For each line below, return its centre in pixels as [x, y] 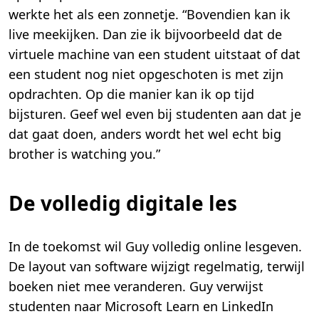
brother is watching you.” [84, 154]
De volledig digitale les [123, 203]
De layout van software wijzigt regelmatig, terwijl [157, 267]
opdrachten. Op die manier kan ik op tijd [131, 94]
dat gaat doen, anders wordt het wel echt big [145, 134]
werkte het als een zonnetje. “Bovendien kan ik [150, 15]
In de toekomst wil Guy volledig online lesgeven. [155, 247]
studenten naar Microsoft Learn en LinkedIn [141, 307]
